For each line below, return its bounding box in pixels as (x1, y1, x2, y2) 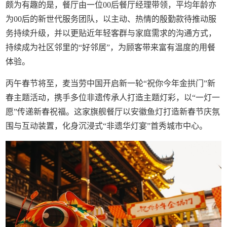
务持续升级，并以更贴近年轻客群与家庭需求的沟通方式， (6, 28, 217, 37)
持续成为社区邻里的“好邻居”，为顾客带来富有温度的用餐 (6, 43, 216, 52)
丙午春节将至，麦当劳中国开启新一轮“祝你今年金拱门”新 (6, 79, 216, 88)
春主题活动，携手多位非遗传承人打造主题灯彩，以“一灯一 (6, 93, 220, 102)
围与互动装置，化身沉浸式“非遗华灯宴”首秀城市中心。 (6, 121, 208, 130)
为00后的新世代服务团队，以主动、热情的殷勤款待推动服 (6, 14, 217, 23)
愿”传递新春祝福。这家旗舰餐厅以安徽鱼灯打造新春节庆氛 (6, 107, 220, 116)
